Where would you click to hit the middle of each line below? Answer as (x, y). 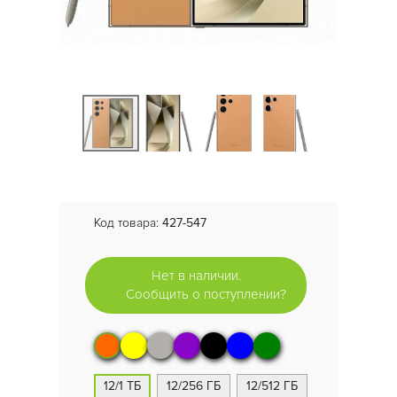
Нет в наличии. (196, 276)
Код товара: (128, 223)
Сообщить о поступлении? (206, 294)
